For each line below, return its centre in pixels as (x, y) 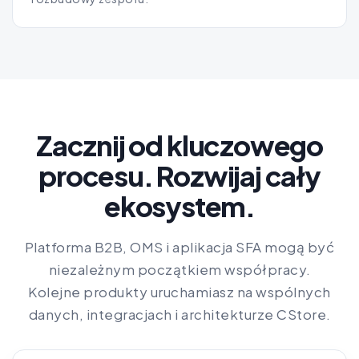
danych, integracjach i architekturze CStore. (179, 315)
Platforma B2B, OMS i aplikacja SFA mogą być (179, 247)
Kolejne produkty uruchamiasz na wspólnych (179, 292)
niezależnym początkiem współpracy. (179, 270)
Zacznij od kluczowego (179, 146)
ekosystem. (179, 207)
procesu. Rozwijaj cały (179, 176)
